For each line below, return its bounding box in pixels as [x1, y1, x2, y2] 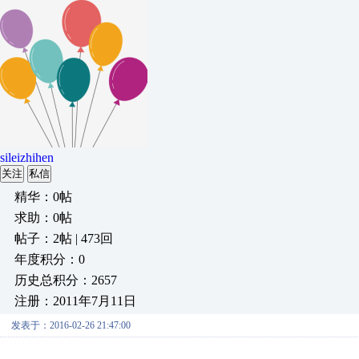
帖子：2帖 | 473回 [14, 232, 113, 245]
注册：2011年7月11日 [14, 294, 136, 308]
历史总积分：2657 [14, 273, 117, 287]
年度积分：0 [14, 252, 85, 266]
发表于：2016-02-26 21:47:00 [11, 320, 131, 331]
